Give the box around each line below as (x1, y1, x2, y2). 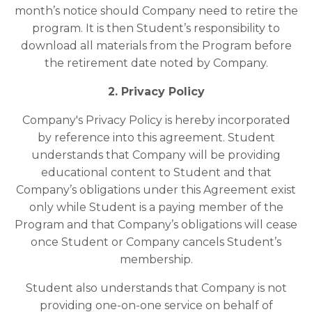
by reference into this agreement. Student (37, 131, 275, 145)
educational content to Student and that (40, 166, 272, 180)
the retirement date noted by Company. (44, 56, 268, 70)
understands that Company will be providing (31, 148, 281, 162)
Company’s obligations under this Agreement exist (16, 183, 296, 197)
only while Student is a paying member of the (29, 201, 283, 214)
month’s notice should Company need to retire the (14, 4, 298, 18)
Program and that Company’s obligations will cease (15, 218, 297, 232)
